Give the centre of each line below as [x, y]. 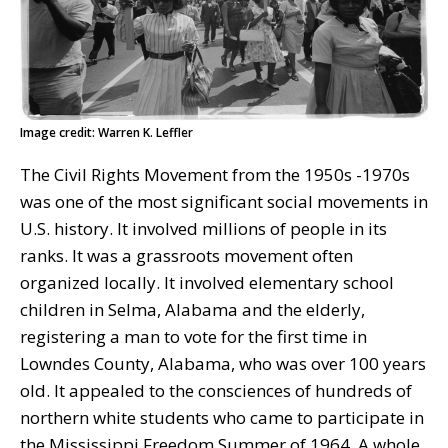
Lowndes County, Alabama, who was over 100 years [223, 363]
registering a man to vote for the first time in [193, 336]
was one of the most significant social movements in [224, 201]
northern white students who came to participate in [222, 417]
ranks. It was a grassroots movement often [186, 255]
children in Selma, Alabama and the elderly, [192, 309]
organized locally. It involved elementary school [207, 282]
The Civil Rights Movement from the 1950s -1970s [215, 174]
